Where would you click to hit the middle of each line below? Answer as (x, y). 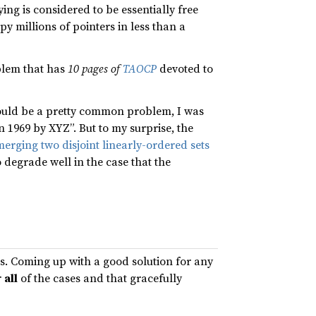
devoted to (185, 68)
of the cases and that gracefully (100, 278)
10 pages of (95, 68)
